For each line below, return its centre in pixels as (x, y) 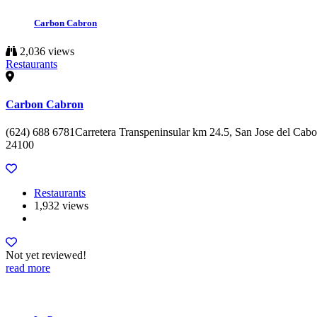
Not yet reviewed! (46, 255)
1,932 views (61, 206)
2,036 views (46, 51)
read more (28, 268)
